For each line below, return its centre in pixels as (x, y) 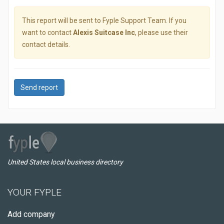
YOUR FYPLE (34, 192)
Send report (39, 87)
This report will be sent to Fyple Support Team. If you (104, 20)
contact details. (46, 44)
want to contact (47, 32)
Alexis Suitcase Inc (104, 32)
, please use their (161, 32)
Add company (31, 214)
